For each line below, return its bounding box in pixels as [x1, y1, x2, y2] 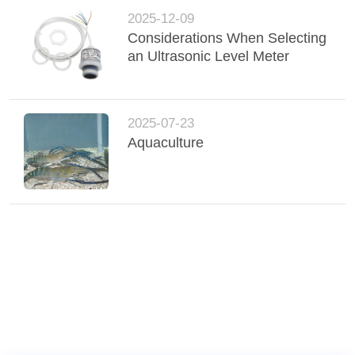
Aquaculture [128, 135, 204, 151]
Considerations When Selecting [128, 30, 327, 47]
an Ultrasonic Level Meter [128, 48, 290, 65]
